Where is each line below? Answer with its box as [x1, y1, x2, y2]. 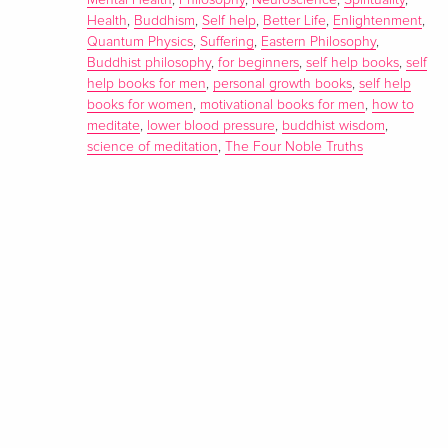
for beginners [218, 56, 300, 71]
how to [372, 98, 415, 113]
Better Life [263, 14, 327, 29]
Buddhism [134, 14, 196, 29]
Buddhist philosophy [87, 56, 212, 71]
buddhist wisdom [282, 119, 386, 134]
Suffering [200, 35, 255, 50]
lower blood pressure [147, 119, 276, 134]
